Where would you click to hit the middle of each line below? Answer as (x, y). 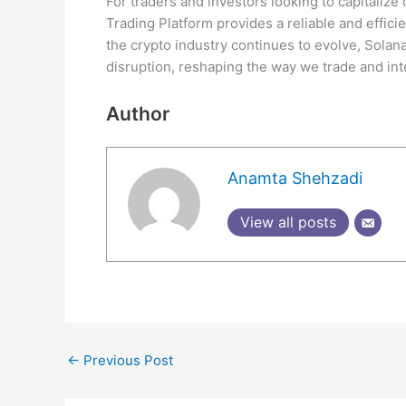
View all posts (288, 222)
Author (138, 113)
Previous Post (126, 361)
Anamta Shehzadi (295, 179)
